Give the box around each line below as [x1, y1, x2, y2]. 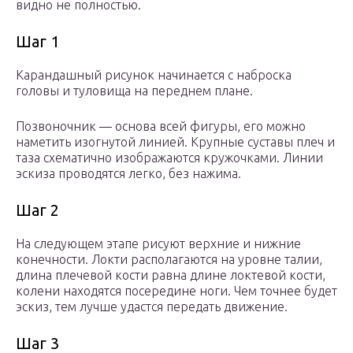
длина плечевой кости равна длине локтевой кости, [16, 268, 325, 283]
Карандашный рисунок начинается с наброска [16, 68, 292, 83]
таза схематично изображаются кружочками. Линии [16, 150, 323, 165]
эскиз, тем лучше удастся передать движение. [16, 299, 288, 314]
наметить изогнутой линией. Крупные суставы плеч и [16, 135, 335, 150]
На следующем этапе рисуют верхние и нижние [16, 236, 301, 251]
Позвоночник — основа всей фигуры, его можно [16, 119, 306, 134]
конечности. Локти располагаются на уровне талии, [16, 252, 322, 267]
